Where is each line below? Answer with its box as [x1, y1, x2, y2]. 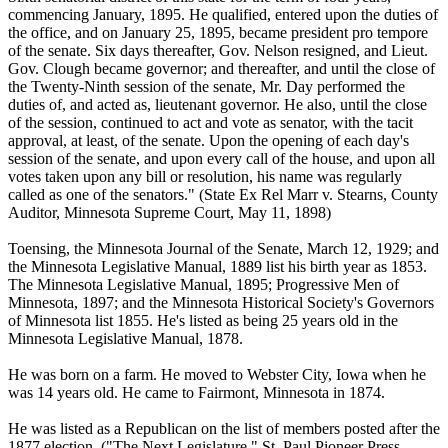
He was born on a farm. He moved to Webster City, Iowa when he [8, 365, 426, 383]
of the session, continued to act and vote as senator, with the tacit [8, 113, 413, 131]
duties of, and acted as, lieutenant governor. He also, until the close [8, 95, 427, 113]
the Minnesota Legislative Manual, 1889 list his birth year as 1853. [8, 257, 427, 275]
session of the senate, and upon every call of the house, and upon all [8, 149, 435, 167]
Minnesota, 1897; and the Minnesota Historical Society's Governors [8, 293, 434, 311]
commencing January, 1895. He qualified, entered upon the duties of [8, 5, 438, 23]
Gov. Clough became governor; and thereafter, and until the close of [8, 59, 435, 77]
